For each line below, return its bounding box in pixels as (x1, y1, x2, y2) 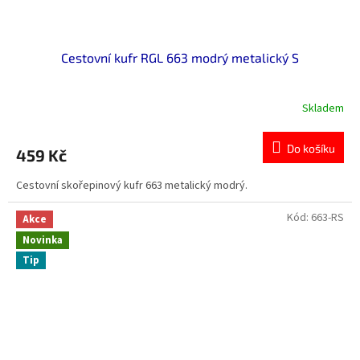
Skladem (302, 100, 344, 117)
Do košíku (287, 141, 335, 156)
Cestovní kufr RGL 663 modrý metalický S (61, 50, 299, 66)
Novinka (22, 232, 63, 247)
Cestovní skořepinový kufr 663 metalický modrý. (16, 178, 247, 194)
